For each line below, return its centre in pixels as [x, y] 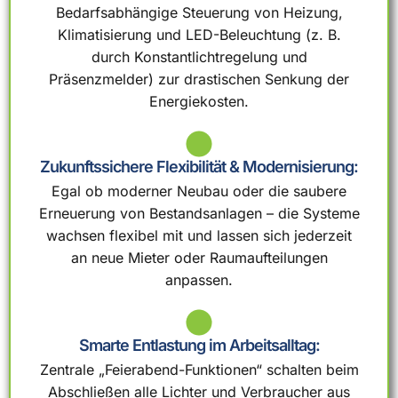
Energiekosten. [199, 101]
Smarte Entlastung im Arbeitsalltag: [199, 345]
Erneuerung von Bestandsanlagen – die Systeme [199, 213]
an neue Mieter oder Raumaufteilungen [199, 257]
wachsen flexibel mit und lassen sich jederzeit [199, 235]
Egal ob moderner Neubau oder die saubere [199, 191]
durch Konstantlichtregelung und [199, 56]
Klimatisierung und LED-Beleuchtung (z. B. [199, 34]
